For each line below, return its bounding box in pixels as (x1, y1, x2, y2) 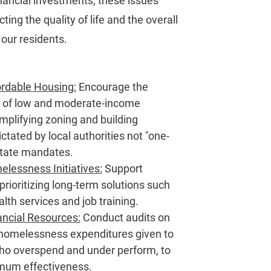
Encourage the (76, 80, 148, 93)
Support (102, 162, 143, 175)
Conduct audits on (80, 211, 170, 224)
